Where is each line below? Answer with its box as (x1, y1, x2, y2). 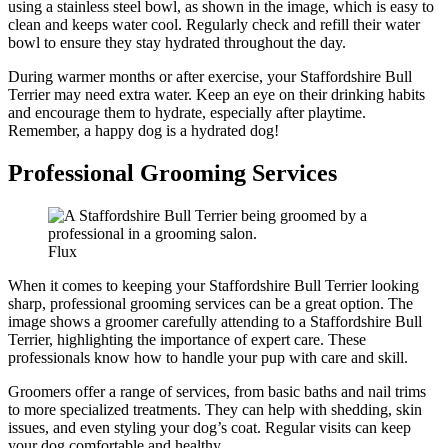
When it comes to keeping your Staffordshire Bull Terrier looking (8, 276, 419, 294)
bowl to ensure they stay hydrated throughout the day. (8, 33, 346, 51)
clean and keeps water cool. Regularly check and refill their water (8, 15, 420, 33)
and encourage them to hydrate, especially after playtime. (8, 103, 366, 121)
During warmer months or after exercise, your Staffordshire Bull (8, 67, 412, 85)
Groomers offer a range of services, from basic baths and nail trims (8, 382, 426, 400)
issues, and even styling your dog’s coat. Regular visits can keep (8, 418, 411, 436)
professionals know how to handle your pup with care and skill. (8, 348, 408, 366)
